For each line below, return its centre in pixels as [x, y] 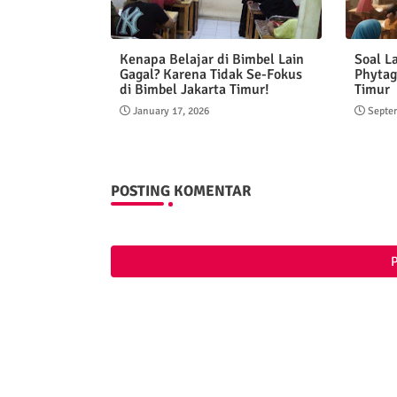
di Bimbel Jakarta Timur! [194, 90]
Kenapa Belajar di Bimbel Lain [211, 60]
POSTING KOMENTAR [180, 191]
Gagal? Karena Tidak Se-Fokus [210, 75]
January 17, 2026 [171, 112]
